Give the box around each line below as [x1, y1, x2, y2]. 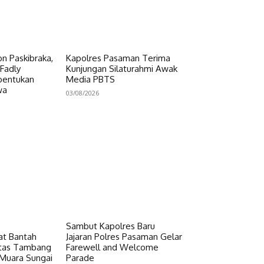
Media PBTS [66, 73, 115, 85]
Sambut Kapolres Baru [66, 220, 156, 232]
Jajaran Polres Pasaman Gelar [66, 231, 183, 243]
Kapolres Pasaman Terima [66, 52, 171, 64]
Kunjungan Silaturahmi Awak [66, 62, 178, 74]
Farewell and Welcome [66, 242, 159, 253]
